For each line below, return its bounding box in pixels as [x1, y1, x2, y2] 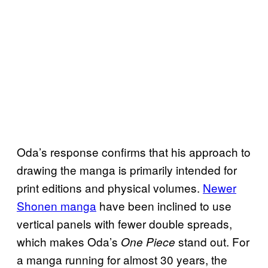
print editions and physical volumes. [17, 179, 203, 196]
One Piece [121, 234, 175, 250]
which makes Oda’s [17, 233, 121, 250]
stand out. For [175, 233, 249, 250]
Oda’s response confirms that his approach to [17, 144, 251, 160]
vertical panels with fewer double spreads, [17, 215, 232, 232]
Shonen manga [17, 197, 96, 214]
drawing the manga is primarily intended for [17, 162, 237, 178]
